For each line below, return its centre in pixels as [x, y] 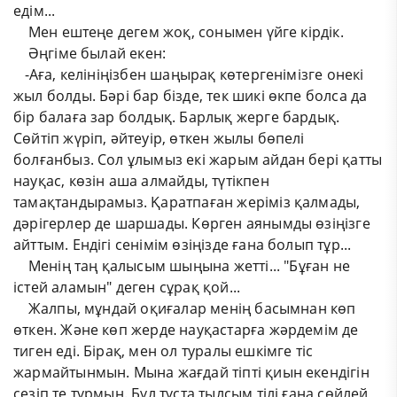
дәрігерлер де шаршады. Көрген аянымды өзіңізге [192, 223]
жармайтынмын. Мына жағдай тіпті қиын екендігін [191, 372]
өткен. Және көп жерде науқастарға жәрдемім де [186, 329]
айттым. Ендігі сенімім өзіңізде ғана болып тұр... [183, 244]
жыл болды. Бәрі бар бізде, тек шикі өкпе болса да [191, 95]
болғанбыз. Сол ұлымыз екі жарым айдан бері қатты [198, 159]
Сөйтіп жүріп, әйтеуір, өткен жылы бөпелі [159, 138]
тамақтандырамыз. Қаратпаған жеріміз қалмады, [187, 202]
